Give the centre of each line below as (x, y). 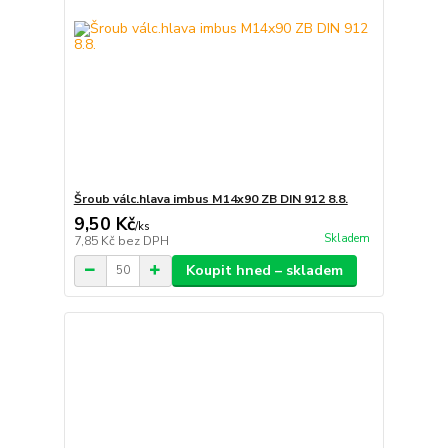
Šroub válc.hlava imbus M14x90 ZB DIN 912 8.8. (210, 198)
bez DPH (143, 240)
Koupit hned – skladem (264, 270)
